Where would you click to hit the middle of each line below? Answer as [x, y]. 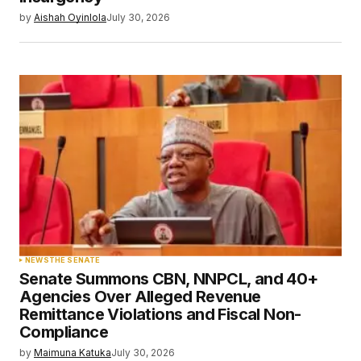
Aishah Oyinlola [70, 17]
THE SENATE [75, 259]
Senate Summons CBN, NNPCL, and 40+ [169, 278]
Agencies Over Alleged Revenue [140, 296]
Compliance [64, 332]
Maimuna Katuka [73, 352]
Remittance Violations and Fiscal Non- [160, 314]
